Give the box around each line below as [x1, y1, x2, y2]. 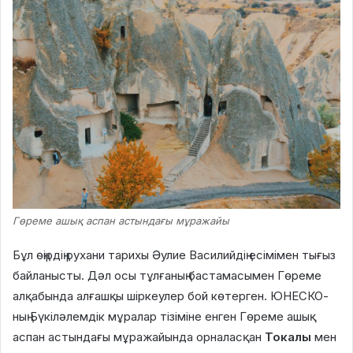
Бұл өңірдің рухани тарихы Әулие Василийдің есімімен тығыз [13, 247, 336, 262]
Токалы [265, 329, 311, 344]
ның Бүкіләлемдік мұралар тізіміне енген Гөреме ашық [13, 309, 316, 324]
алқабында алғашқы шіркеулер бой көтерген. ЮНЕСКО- [13, 288, 329, 303]
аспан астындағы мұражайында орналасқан [13, 329, 265, 344]
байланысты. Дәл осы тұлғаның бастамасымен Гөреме [13, 268, 321, 283]
